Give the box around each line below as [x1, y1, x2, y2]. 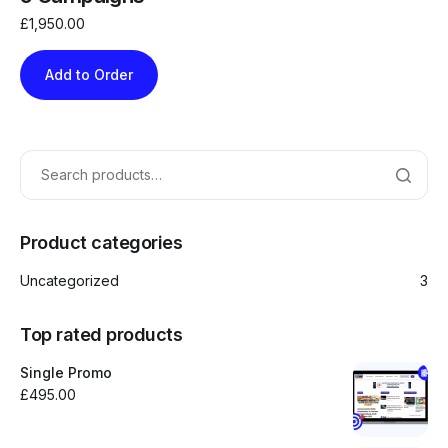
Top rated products [20, 323, 183, 345]
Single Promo [20, 363, 112, 381]
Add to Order [45, 65, 133, 83]
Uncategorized [20, 271, 119, 289]
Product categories [20, 231, 183, 253]
